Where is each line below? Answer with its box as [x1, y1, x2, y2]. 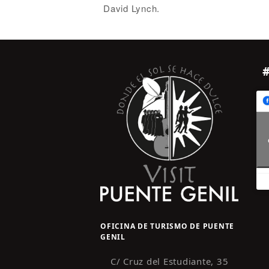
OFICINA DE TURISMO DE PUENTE [100, 220, 234, 231]
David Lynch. [103, 1, 160, 14]
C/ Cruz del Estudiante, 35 [110, 255, 229, 267]
